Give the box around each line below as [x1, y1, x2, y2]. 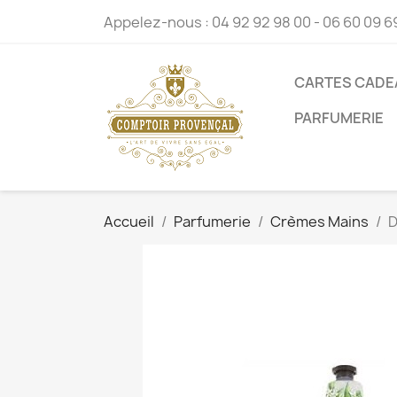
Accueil [104, 212, 154, 231]
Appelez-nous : [104, 12, 212, 32]
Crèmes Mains [270, 212, 369, 231]
